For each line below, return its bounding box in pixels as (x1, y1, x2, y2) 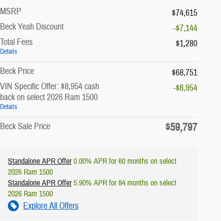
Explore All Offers (23, 200, 78, 212)
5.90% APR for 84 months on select (72, 178, 177, 188)
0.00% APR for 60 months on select (72, 156, 177, 166)
